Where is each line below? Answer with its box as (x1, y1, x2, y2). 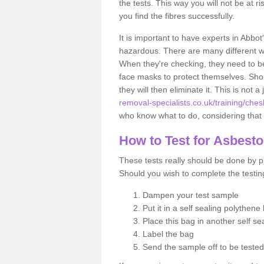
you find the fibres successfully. (119, 11, 235, 21)
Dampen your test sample (143, 190, 239, 200)
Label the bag (143, 229, 194, 239)
